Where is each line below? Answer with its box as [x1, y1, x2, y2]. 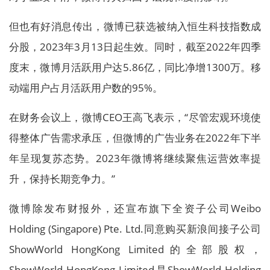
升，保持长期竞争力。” [9, 172, 115, 186]
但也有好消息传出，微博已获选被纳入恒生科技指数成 [9, 19, 261, 33]
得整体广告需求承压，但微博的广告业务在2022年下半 [9, 131, 261, 145]
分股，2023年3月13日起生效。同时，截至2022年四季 [9, 40, 261, 54]
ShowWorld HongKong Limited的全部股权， [9, 242, 261, 256]
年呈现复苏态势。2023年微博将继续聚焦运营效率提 [9, 151, 261, 165]
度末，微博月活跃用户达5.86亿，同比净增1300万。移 [9, 60, 261, 74]
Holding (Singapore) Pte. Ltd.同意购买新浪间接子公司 [9, 222, 261, 236]
